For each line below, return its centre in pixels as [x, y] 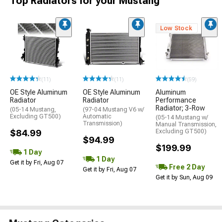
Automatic [97, 117]
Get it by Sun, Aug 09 [184, 178]
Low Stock [176, 28]
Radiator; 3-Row [180, 108]
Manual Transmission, [186, 125]
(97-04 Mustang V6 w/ [113, 110]
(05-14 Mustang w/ [182, 118]
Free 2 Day [186, 167]
